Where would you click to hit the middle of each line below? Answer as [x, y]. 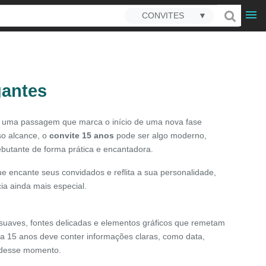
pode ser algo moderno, [161, 136]
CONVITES [163, 15]
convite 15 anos [82, 136]
